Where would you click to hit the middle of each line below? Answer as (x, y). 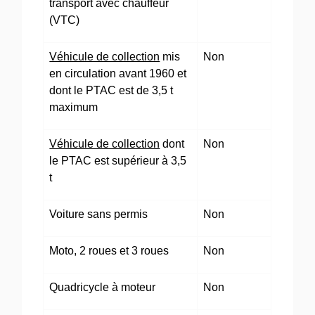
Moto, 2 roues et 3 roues (109, 251)
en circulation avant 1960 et (118, 74)
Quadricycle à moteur (103, 288)
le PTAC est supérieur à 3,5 (118, 161)
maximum (74, 108)
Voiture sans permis (99, 214)
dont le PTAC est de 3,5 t (111, 91)
